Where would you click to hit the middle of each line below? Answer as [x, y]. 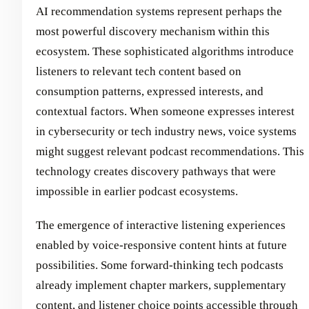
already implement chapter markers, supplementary [161, 285]
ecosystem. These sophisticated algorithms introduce [165, 51]
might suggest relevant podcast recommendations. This [170, 151]
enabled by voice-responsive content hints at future [161, 245]
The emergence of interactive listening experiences [161, 225]
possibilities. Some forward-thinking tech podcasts [160, 265]
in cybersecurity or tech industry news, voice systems [166, 131]
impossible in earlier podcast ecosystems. [137, 191]
